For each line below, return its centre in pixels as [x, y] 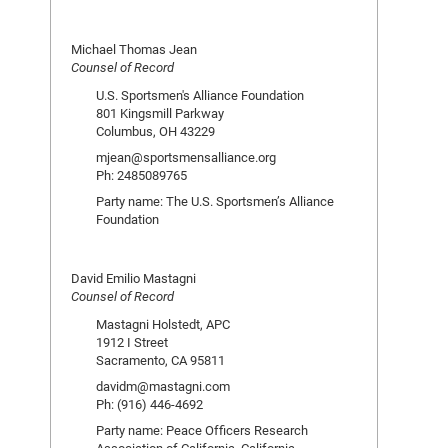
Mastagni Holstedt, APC [163, 324]
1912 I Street [132, 342]
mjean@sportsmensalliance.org [186, 157]
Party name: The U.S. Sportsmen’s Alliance [215, 201]
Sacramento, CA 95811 [160, 360]
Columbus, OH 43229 [155, 131]
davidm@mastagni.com [163, 386]
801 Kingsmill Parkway [160, 113]
